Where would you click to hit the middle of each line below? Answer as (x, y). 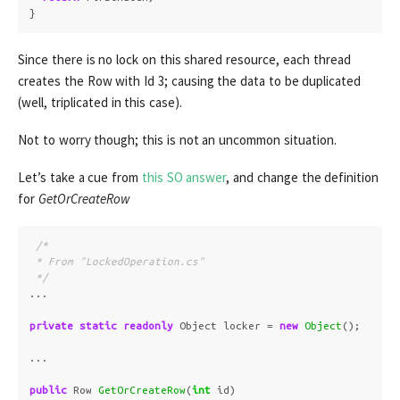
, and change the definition (303, 177)
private (51, 325)
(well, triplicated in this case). (100, 102)
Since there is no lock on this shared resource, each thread (184, 59)
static (98, 325)
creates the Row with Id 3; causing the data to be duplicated (190, 80)
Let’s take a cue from (80, 177)
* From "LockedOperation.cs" (117, 261)
